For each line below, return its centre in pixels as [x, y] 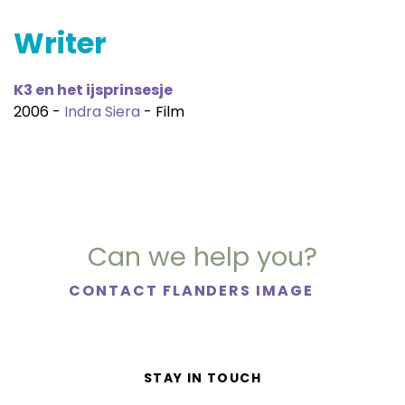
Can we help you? [202, 257]
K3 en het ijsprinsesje [93, 90]
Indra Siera [102, 112]
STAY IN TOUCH [202, 378]
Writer [60, 43]
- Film [162, 112]
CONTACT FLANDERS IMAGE [193, 291]
